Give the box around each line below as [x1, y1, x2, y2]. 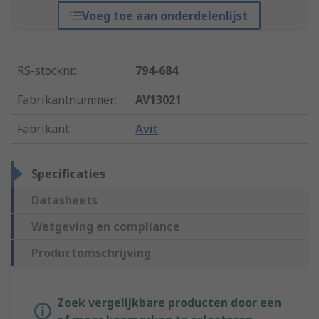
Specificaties [31, 166, 105, 182]
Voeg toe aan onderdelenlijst [82, 8, 249, 24]
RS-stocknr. [17, 63, 75, 79]
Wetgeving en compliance [31, 219, 180, 235]
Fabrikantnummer [17, 92, 115, 108]
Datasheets [31, 192, 98, 209]
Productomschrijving [31, 245, 151, 261]
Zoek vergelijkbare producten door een [57, 295, 281, 311]
